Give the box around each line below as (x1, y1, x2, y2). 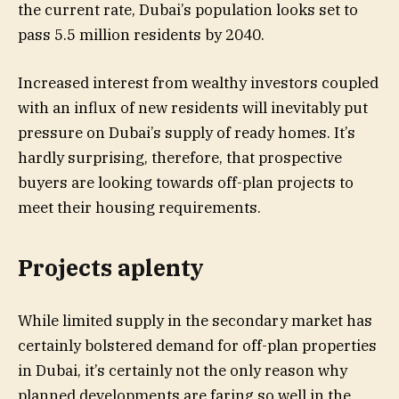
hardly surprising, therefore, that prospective (18, 148, 342, 168)
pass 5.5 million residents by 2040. (18, 24, 265, 45)
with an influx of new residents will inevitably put (18, 98, 368, 118)
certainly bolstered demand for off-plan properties (18, 335, 377, 355)
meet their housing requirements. (18, 198, 261, 218)
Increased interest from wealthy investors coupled (18, 73, 379, 94)
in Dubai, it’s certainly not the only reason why (18, 360, 347, 380)
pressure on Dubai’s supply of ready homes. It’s (18, 123, 355, 143)
